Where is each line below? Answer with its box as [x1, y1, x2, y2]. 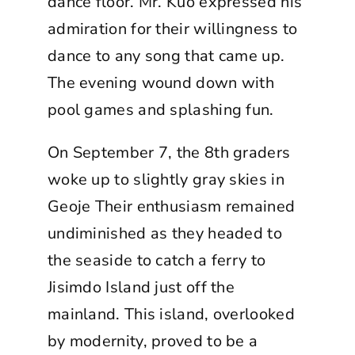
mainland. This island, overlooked [47, 303, 295, 325]
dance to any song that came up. [47, 44, 285, 67]
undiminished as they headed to [47, 222, 282, 244]
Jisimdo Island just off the [47, 276, 235, 298]
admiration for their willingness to [47, 17, 298, 40]
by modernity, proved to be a [47, 330, 258, 352]
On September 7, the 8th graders [47, 141, 291, 163]
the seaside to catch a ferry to [47, 249, 266, 271]
